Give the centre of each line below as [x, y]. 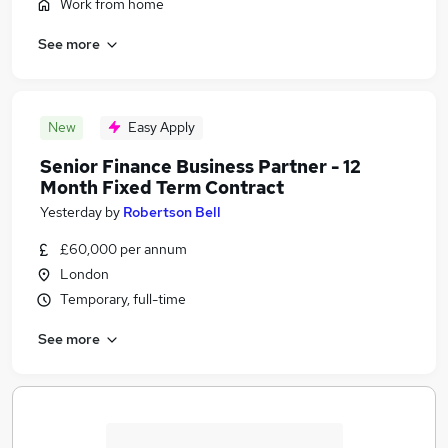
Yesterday [71, 212]
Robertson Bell [172, 212]
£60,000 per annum [123, 249]
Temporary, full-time [123, 299]
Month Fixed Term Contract [162, 187]
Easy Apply [161, 127]
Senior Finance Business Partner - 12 [200, 166]
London [84, 274]
